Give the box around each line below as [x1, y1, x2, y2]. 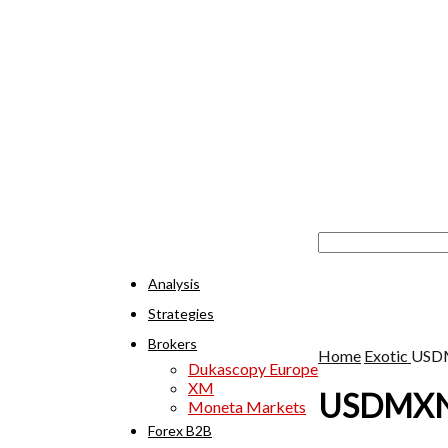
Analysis [148, 274, 200, 292]
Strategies [148, 304, 214, 322]
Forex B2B [148, 421, 212, 439]
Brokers [148, 334, 197, 352]
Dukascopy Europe [188, 358, 318, 378]
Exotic [364, 345, 408, 365]
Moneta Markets [188, 396, 306, 416]
